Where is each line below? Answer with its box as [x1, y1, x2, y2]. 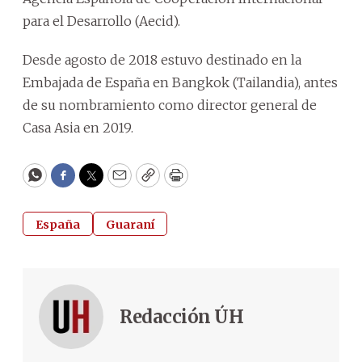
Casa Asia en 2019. [23, 119, 133, 136]
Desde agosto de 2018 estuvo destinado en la [23, 51, 301, 68]
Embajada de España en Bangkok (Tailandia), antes [23, 74, 338, 90]
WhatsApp [33, 173, 110, 192]
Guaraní [106, 217, 154, 232]
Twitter [90, 173, 145, 192]
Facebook [61, 173, 130, 192]
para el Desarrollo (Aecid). [23, 12, 180, 29]
